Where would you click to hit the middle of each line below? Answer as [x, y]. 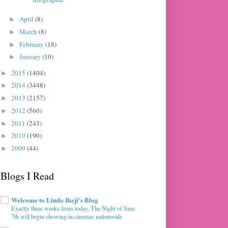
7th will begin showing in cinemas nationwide [67, 216]
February [32, 44]
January [31, 57]
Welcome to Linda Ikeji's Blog [55, 199]
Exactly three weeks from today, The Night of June [73, 208]
